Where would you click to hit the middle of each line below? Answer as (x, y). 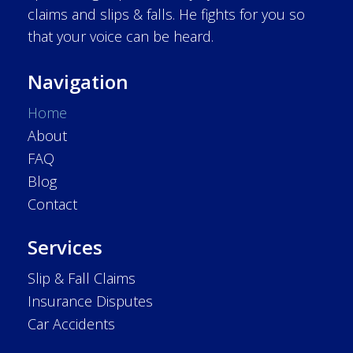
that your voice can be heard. (121, 37)
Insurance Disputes (90, 301)
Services (65, 247)
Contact (52, 204)
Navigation (78, 82)
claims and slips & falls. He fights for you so (166, 15)
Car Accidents (71, 324)
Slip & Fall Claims (82, 279)
